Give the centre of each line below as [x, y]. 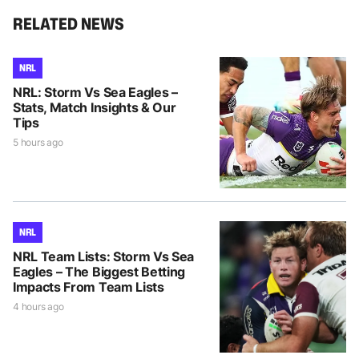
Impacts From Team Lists [89, 286]
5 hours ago [38, 142]
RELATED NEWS [69, 23]
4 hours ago [38, 306]
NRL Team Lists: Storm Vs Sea [104, 256]
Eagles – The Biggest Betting [99, 271]
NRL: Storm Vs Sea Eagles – [95, 92]
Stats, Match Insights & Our [95, 107]
